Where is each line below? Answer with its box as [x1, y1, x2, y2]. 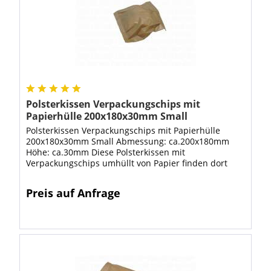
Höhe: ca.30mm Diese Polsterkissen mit [26, 146, 186, 158]
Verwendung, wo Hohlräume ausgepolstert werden [26, 168, 233, 180]
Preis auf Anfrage [26, 186, 121, 201]
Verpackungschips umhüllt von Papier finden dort [26, 157, 228, 169]
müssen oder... [26, 179, 87, 191]
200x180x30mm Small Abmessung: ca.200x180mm [26, 135, 230, 148]
